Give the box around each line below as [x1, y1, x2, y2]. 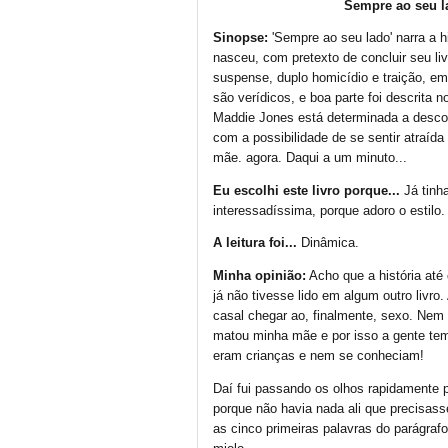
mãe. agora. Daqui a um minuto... [213, 151, 407, 166]
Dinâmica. [301, 236, 359, 251]
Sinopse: [213, 31, 272, 46]
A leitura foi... [213, 236, 301, 251]
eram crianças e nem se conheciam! [213, 348, 424, 363]
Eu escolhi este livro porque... [213, 183, 404, 198]
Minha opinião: [213, 268, 306, 283]
